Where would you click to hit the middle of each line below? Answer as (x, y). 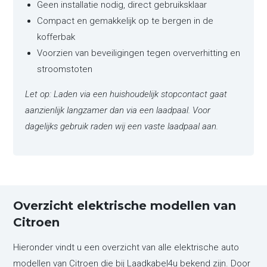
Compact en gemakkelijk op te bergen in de (125, 21)
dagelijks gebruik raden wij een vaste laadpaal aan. (122, 127)
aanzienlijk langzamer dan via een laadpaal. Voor (118, 111)
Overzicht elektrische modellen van (125, 206)
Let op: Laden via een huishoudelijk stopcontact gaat (126, 94)
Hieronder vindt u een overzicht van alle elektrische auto (126, 248)
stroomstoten (65, 69)
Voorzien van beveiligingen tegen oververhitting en (139, 53)
